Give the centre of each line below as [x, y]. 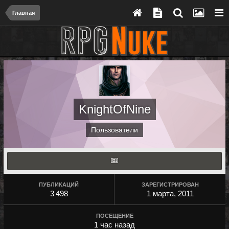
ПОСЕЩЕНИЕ [114, 216]
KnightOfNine [114, 109]
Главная [24, 13]
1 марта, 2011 [170, 193]
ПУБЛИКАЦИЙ [59, 185]
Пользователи [114, 130]
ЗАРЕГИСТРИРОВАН [170, 185]
